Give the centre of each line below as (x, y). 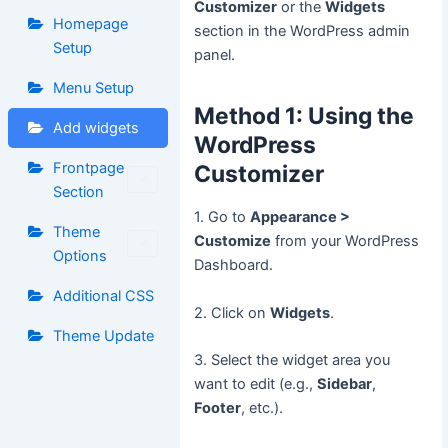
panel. (215, 55)
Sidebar (345, 384)
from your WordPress (345, 241)
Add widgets (95, 127)
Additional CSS (103, 295)
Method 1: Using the (304, 115)
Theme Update (103, 335)
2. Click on (232, 312)
